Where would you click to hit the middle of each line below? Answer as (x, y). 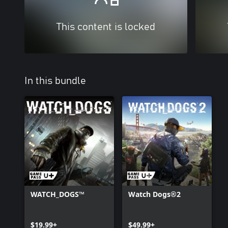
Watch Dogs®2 (154, 194)
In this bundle (55, 81)
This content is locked (106, 27)
